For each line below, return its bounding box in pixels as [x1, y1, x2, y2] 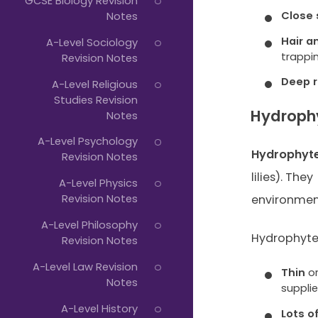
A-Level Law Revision [32, 258, 138, 274]
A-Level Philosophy [40, 216, 138, 232]
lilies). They [251, 169, 313, 185]
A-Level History [60, 300, 138, 316]
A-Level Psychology [37, 133, 138, 149]
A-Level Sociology [45, 34, 138, 50]
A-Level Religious [51, 76, 138, 92]
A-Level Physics [58, 175, 138, 191]
